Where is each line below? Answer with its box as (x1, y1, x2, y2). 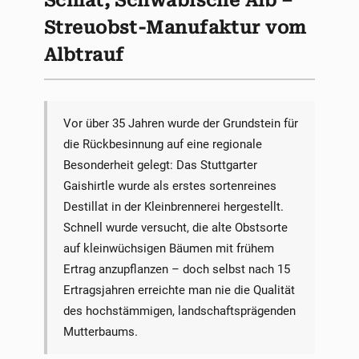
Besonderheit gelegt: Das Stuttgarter (63, 158, 257, 173)
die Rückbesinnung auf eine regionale (63, 137, 262, 152)
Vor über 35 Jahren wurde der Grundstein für (63, 116, 298, 131)
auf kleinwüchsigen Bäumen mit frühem (63, 241, 274, 256)
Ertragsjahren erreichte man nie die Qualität (63, 283, 295, 298)
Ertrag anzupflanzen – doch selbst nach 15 (63, 262, 290, 277)
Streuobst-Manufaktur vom (44, 17, 307, 38)
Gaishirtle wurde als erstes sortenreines (63, 179, 276, 194)
